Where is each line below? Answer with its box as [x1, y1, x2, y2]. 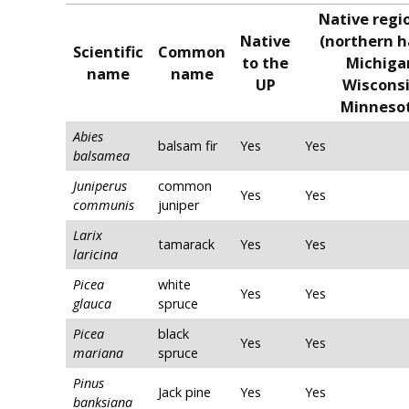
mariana [73, 344, 123, 362]
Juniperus [73, 177, 127, 195]
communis [73, 196, 134, 215]
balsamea [73, 147, 130, 165]
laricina [73, 246, 118, 264]
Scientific [73, 41, 143, 63]
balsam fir [158, 137, 217, 155]
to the [242, 52, 288, 74]
